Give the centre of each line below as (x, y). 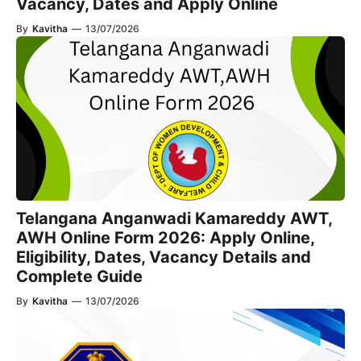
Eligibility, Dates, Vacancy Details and (164, 257)
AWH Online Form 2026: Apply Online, (165, 238)
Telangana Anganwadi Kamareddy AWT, (174, 218)
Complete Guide (79, 276)
